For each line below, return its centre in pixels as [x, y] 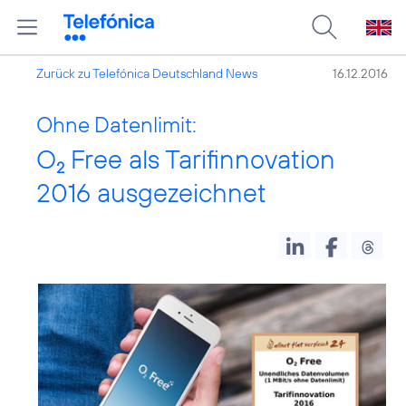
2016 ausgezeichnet [151, 193]
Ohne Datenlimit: [116, 124]
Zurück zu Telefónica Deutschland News [147, 73]
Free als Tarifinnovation [200, 159]
